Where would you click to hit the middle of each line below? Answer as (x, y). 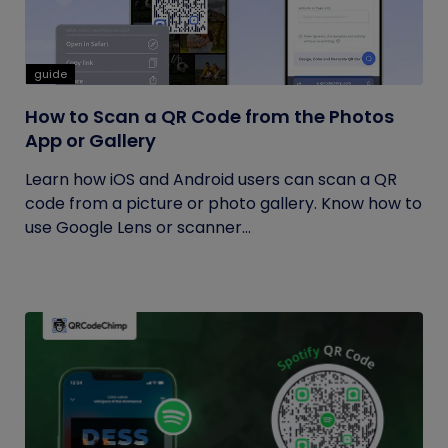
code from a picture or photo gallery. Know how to (223, 203)
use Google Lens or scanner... (138, 227)
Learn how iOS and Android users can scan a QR (211, 179)
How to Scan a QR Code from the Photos (209, 116)
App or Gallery (90, 140)
